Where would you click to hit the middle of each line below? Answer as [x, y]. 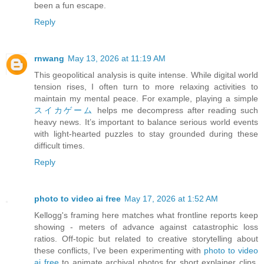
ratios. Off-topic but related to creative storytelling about [146, 238]
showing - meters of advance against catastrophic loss [146, 227]
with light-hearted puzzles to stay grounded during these [146, 133]
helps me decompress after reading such [176, 110]
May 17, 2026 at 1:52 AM [171, 198]
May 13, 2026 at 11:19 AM [117, 58]
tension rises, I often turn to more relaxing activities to [146, 86]
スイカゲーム [64, 110]
